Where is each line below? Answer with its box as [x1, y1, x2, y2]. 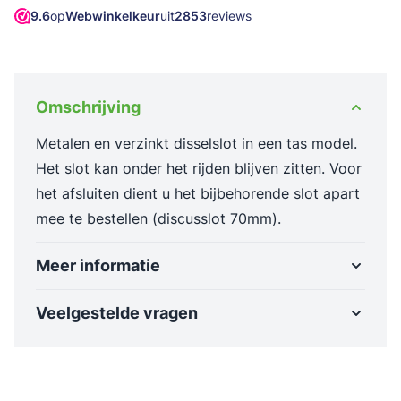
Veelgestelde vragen [36, 303, 198, 322]
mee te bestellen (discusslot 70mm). [36, 209, 281, 227]
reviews [207, 8, 252, 23]
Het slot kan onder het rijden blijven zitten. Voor [36, 159, 362, 177]
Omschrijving [36, 98, 141, 116]
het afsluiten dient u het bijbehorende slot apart [36, 184, 360, 202]
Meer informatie [36, 256, 160, 275]
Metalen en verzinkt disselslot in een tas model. [36, 134, 357, 152]
